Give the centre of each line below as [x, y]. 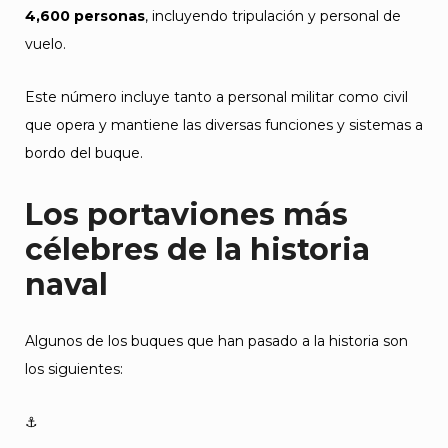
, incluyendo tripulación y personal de [273, 16]
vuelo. [45, 44]
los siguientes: [74, 369]
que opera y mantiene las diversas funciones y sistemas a [224, 125]
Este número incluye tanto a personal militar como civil [216, 97]
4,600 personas [85, 16]
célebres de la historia [197, 249]
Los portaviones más [186, 214]
